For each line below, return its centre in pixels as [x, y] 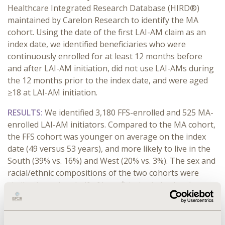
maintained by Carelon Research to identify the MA [103, 20]
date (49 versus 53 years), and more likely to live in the [109, 149]
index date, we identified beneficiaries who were [97, 44]
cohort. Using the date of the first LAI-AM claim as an [107, 32]
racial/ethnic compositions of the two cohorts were [103, 173]
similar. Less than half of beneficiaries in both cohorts [108, 185]
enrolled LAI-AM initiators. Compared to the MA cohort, [111, 125]
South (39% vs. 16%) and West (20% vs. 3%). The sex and [111, 161]
